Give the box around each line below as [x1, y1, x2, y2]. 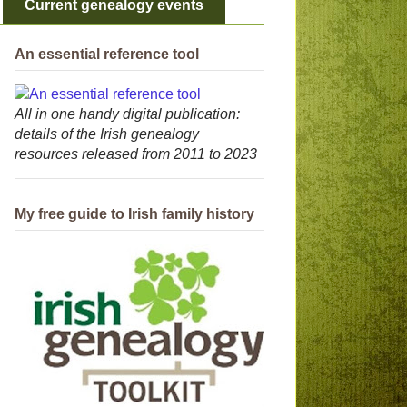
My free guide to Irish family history [15, 205, 254, 222]
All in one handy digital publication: [15, 106, 240, 123]
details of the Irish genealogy [15, 126, 199, 143]
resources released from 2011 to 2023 [15, 146, 257, 163]
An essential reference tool [15, 46, 199, 63]
